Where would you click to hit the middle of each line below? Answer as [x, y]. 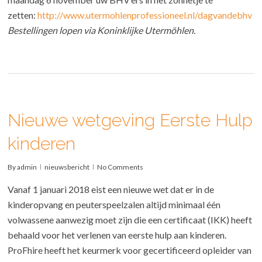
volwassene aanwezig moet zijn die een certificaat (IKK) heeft [130, 220]
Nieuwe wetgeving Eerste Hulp [130, 120]
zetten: [23, 15]
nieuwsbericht [67, 167]
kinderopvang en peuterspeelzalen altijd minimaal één [114, 205]
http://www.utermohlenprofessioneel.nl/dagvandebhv [145, 15]
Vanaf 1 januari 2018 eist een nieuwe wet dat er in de [111, 189]
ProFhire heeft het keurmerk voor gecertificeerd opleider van [130, 250]
